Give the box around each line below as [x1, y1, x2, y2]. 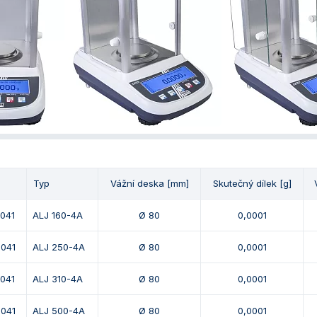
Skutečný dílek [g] [212, 178, 292, 190]
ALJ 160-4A [33, 209, 83, 221]
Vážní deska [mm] [110, 178, 189, 190]
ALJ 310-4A [33, 273, 83, 285]
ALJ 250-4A [33, 241, 85, 253]
